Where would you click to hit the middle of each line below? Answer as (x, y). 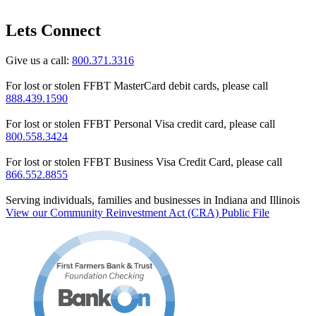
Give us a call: (39, 60)
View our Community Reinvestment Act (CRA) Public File (138, 212)
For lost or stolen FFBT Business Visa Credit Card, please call (144, 162)
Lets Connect (53, 30)
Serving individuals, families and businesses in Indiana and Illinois (153, 200)
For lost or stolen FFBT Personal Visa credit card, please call (140, 123)
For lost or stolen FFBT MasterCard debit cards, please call (137, 85)
